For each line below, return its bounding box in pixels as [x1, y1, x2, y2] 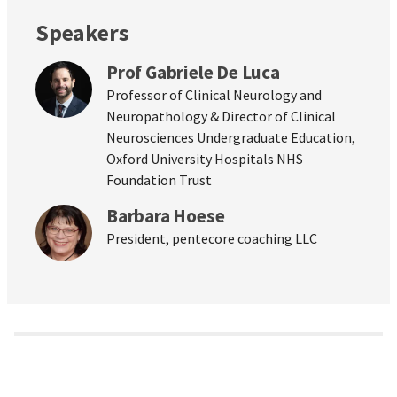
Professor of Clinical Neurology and [106, 85, 322, 104]
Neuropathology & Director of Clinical [106, 106, 336, 125]
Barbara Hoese [106, 203, 225, 228]
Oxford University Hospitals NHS [106, 149, 303, 167]
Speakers [35, 17, 129, 47]
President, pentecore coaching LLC [106, 229, 317, 247]
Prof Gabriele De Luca [106, 59, 280, 84]
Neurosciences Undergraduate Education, [106, 128, 355, 146]
